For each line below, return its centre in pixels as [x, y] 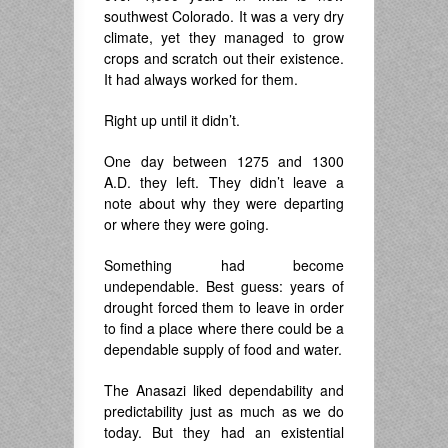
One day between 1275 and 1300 [224, 161]
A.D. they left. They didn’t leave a [224, 182]
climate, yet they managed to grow [224, 37]
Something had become [224, 265]
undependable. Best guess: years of [224, 286]
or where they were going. [186, 224]
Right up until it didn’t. [172, 120]
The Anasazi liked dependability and [224, 390]
